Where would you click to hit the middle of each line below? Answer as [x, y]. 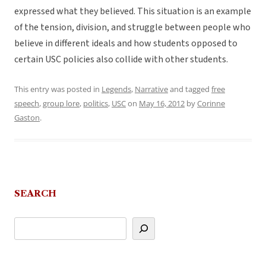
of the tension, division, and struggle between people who [132, 28]
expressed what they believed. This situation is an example [133, 12]
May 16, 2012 [162, 104]
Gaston [27, 118]
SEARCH [35, 194]
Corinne [211, 104]
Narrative [151, 89]
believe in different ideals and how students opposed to [126, 44]
